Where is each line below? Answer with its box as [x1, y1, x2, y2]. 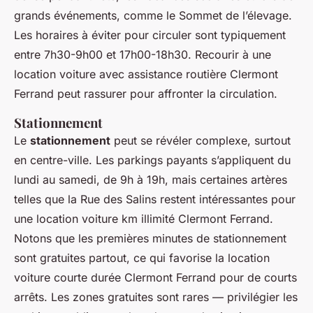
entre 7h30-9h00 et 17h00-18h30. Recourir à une [14, 47, 271, 61]
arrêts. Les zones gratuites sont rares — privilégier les [14, 289, 298, 304]
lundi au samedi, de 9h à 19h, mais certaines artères [14, 172, 287, 187]
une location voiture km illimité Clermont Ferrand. [14, 211, 273, 226]
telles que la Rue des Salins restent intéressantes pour [14, 191, 296, 206]
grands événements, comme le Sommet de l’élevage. [14, 8, 292, 22]
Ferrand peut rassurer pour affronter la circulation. [14, 86, 277, 101]
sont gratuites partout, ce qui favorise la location [14, 250, 270, 265]
